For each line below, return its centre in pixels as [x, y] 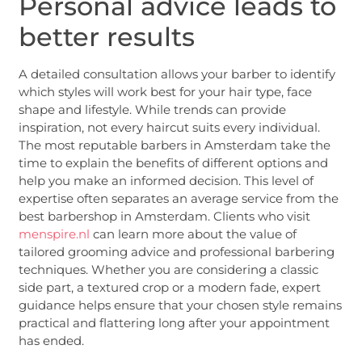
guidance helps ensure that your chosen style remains [181, 305]
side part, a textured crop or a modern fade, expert [170, 287]
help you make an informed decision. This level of [166, 180]
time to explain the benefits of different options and [174, 162]
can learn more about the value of [194, 234]
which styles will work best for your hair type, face [166, 91]
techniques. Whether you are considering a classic [169, 269]
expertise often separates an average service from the [179, 198]
